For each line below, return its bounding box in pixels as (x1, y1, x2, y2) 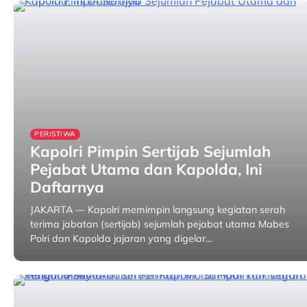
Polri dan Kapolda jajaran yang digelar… (30, 232, 212, 245)
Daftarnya (30, 177, 104, 197)
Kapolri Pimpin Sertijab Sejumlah (30, 142, 271, 161)
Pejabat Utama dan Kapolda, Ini (30, 160, 262, 179)
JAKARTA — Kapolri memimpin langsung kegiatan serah (30, 204, 285, 216)
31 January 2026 (104, 256, 166, 266)
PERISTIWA (34, 130, 76, 138)
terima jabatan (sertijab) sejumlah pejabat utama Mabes (30, 218, 289, 230)
